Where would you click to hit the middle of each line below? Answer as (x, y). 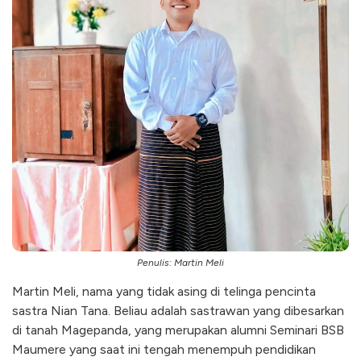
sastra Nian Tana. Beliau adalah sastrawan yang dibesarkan (178, 310)
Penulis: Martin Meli (180, 262)
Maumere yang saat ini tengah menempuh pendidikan (164, 349)
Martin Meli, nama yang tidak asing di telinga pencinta (164, 291)
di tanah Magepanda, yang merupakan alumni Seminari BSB (178, 330)
